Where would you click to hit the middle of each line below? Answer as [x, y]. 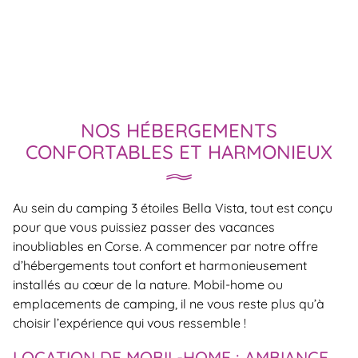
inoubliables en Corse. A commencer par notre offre [165, 246]
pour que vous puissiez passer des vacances [144, 227]
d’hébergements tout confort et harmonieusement [160, 265]
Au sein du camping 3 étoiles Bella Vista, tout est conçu [173, 207]
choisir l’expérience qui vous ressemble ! [129, 322]
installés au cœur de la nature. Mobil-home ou [148, 284]
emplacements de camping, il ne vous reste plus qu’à [169, 303]
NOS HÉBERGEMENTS [179, 130]
